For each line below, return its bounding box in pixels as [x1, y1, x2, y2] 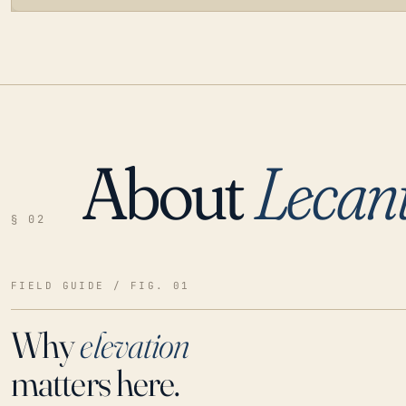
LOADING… [31, 173, 100, 187]
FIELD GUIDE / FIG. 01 [11, 278, 190, 292]
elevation [80, 322, 189, 367]
